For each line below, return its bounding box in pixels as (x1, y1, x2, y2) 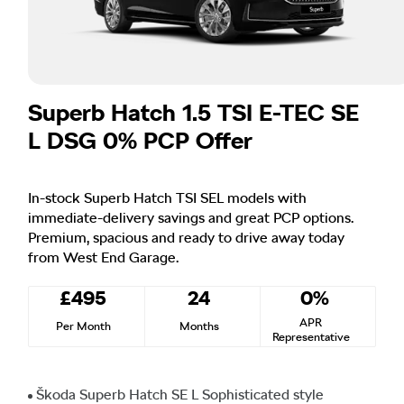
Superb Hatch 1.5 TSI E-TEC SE (28, 97, 359, 126)
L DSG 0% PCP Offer (28, 125, 252, 154)
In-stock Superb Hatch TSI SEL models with (28, 188, 307, 207)
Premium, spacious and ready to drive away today (28, 228, 344, 246)
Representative (271, 329, 350, 344)
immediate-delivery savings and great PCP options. (28, 208, 353, 226)
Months (179, 318, 219, 333)
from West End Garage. (28, 248, 179, 266)
